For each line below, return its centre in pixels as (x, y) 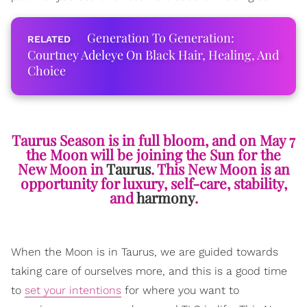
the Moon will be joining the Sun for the (153, 155)
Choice (47, 71)
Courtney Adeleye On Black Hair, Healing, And (153, 55)
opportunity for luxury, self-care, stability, (153, 183)
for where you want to (180, 291)
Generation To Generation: (161, 38)
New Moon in (62, 169)
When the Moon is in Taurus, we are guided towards (145, 252)
